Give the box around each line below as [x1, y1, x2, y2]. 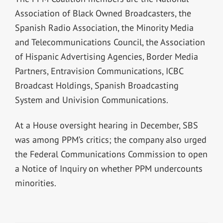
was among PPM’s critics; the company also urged [14, 133, 207, 145]
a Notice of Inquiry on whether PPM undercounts [14, 162, 203, 174]
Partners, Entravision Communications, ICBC [14, 65, 183, 77]
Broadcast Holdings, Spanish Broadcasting [14, 79, 179, 91]
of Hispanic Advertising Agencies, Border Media [14, 50, 198, 62]
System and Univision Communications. [14, 94, 168, 106]
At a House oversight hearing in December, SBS [14, 119, 198, 131]
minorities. [14, 177, 56, 189]
